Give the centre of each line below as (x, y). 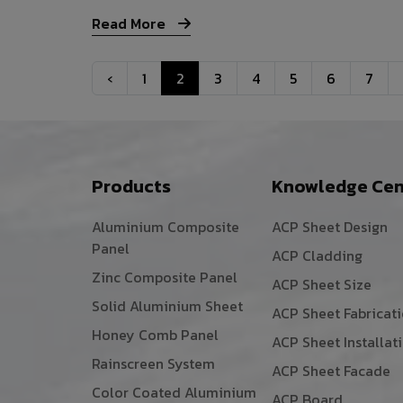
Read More (130, 24)
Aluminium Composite (166, 227)
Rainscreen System (153, 364)
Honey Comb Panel (155, 335)
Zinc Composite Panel (165, 278)
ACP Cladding (317, 256)
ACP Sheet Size (321, 285)
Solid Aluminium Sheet (167, 306)
